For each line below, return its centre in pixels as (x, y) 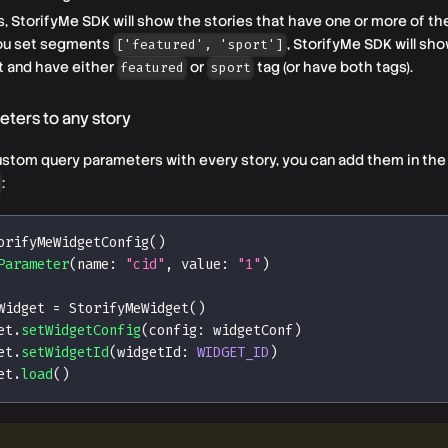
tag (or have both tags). (333, 66)
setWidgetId (65, 352)
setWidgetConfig (81, 330)
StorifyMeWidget (129, 308)
